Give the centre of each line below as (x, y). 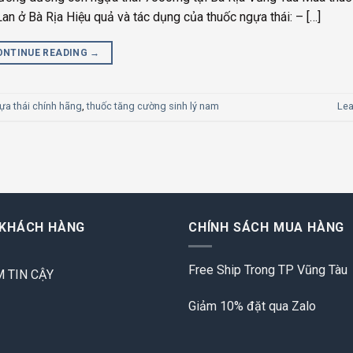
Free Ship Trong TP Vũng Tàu (268, 270)
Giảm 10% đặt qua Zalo (252, 307)
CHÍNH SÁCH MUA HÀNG (267, 227)
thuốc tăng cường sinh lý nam (153, 106)
